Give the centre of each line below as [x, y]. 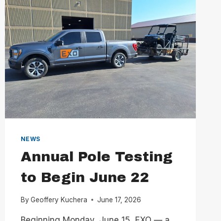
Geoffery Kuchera [59, 200]
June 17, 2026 [119, 200]
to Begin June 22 [85, 178]
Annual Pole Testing [96, 157]
